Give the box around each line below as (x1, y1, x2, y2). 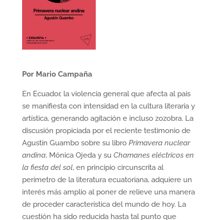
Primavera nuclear (128, 138, 190, 148)
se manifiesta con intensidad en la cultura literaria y (22, 102, 195, 111)
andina (22, 151, 46, 160)
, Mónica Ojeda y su (45, 151, 113, 160)
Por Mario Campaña (22, 70, 92, 79)
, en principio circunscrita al (72, 163, 164, 172)
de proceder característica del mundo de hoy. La (22, 200, 186, 209)
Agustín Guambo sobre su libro (22, 138, 129, 148)
